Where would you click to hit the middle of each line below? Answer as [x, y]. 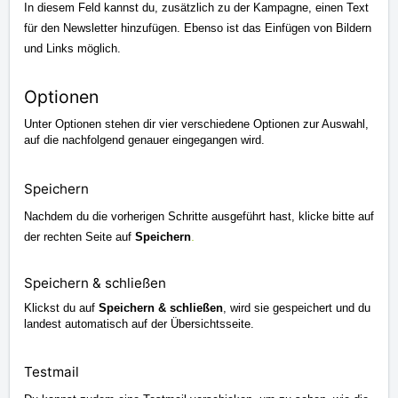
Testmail [52, 371]
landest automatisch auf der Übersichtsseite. [141, 323]
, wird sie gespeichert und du [297, 307]
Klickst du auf [61, 307]
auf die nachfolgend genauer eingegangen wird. [144, 139]
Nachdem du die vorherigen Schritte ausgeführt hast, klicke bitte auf [199, 216]
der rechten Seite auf [80, 236]
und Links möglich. [72, 48]
